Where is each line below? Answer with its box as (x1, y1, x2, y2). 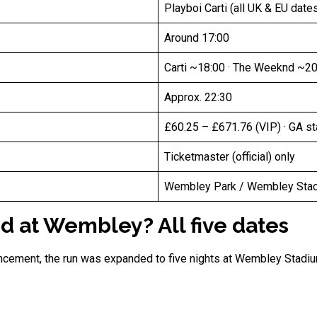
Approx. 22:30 (164, 91, 232, 105)
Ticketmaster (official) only (164, 150, 295, 164)
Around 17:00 (164, 31, 229, 45)
